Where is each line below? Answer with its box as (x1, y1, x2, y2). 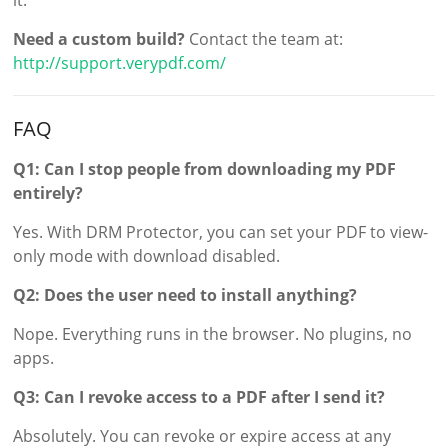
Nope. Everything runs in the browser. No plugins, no (13, 322, 413, 345)
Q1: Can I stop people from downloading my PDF (13, 157, 397, 180)
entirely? (13, 181, 84, 204)
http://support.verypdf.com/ (13, 51, 227, 74)
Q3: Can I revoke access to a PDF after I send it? (13, 385, 386, 408)
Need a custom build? (13, 27, 186, 50)
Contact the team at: (185, 27, 344, 50)
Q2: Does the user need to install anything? (13, 283, 358, 306)
